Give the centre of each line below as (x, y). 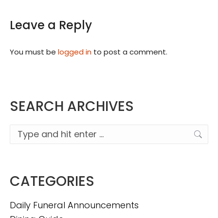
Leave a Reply (51, 25)
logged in (75, 52)
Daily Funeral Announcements (74, 205)
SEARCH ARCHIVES (72, 107)
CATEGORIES (52, 182)
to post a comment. (129, 52)
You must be (34, 52)
